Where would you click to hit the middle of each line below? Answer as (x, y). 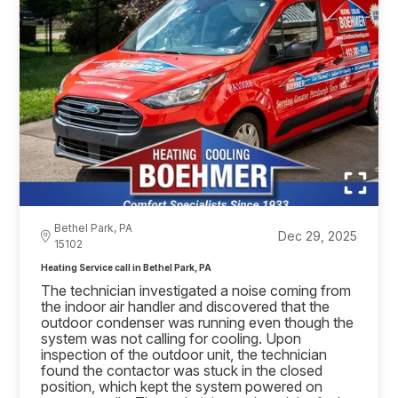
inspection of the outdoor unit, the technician (184, 354)
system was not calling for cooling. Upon (171, 338)
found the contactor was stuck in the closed (182, 370)
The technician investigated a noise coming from (196, 290)
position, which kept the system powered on (182, 386)
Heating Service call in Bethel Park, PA (127, 267)
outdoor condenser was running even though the (198, 322)
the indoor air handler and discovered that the (186, 306)
